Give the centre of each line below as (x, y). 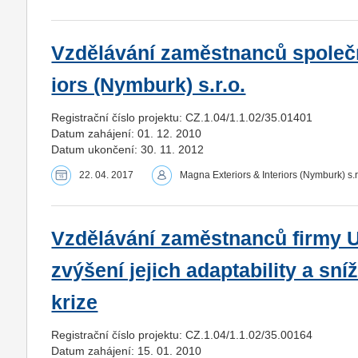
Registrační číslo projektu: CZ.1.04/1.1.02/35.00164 (182, 334)
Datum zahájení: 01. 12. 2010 (127, 133)
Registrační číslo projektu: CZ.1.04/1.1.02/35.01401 (182, 117)
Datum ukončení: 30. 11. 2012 (128, 149)
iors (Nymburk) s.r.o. (149, 85)
